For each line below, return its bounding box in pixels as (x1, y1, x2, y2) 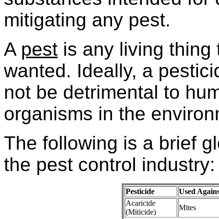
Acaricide (126, 199, 155, 208)
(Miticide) (126, 208, 156, 217)
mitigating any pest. (4, 9, 171, 31)
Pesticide (126, 187, 154, 196)
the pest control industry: (4, 154, 215, 175)
